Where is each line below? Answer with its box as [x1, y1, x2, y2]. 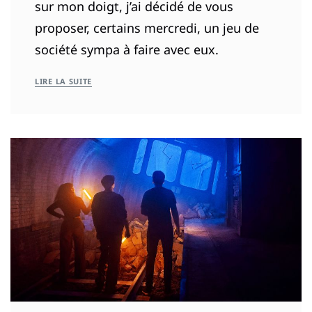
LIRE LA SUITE [35, 76, 93, 87]
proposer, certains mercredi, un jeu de [35, 19, 259, 37]
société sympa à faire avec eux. [35, 41, 219, 58]
